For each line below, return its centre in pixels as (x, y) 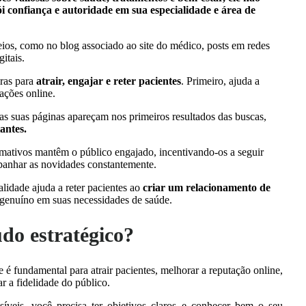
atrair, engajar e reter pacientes (109, 81)
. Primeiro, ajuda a (220, 81)
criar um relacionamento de (207, 187)
